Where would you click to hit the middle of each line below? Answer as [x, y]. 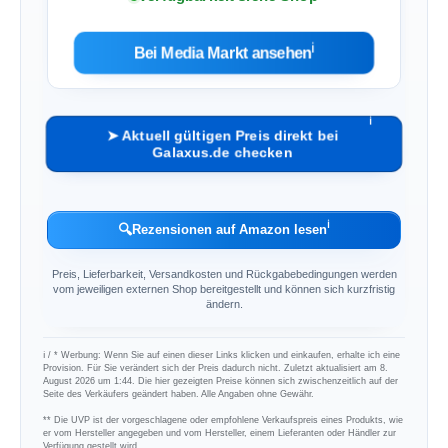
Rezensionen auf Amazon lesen [229, 229]
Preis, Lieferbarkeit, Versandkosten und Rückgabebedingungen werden [224, 273]
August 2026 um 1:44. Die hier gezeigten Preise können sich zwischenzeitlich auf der [221, 380]
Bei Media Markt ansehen [222, 53]
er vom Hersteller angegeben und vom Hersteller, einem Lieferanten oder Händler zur [220, 432]
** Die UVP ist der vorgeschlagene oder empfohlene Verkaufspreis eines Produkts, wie [223, 419]
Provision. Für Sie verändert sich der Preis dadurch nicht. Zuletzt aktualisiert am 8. [216, 367]
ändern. [224, 303]
